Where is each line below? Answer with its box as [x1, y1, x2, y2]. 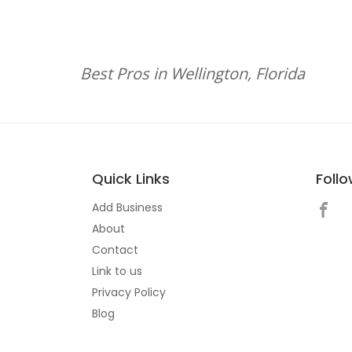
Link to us [92, 263, 142, 279]
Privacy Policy [92, 284, 166, 300]
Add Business [92, 200, 163, 215]
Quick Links [92, 169, 170, 189]
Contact [92, 242, 138, 258]
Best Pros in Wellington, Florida [80, 63, 305, 84]
